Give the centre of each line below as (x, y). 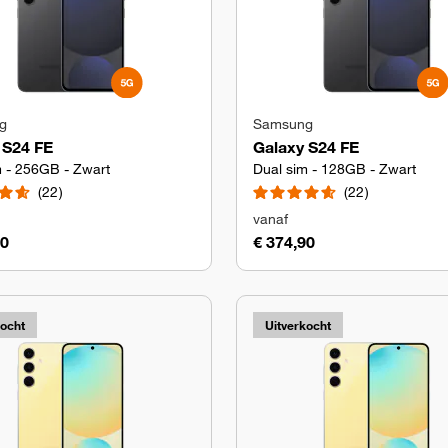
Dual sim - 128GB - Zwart (334, 169)
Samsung (283, 124)
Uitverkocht (298, 325)
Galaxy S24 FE (306, 147)
